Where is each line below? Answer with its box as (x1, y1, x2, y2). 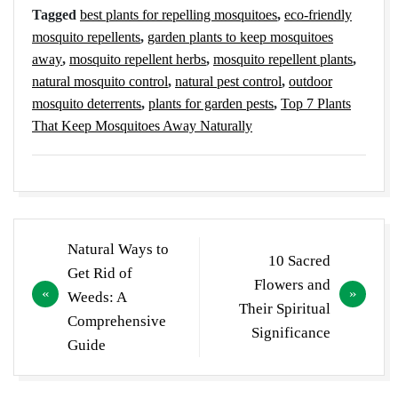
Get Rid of (68, 264, 132, 282)
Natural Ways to (68, 240, 169, 258)
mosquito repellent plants (213, 51, 353, 67)
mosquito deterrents (32, 95, 141, 111)
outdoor (289, 73, 332, 89)
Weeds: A (68, 288, 126, 306)
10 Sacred (268, 252, 330, 270)
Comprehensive (68, 312, 166, 330)
